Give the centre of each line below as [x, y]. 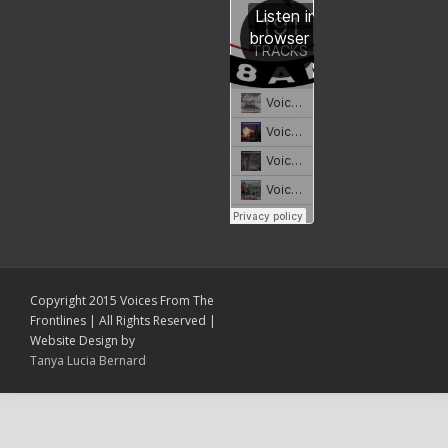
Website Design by [82, 340]
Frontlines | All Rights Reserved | [123, 320]
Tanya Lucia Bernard [88, 360]
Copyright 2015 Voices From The [122, 300]
